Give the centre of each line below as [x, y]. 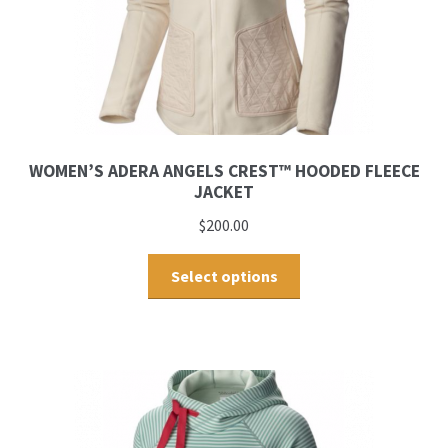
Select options [224, 275]
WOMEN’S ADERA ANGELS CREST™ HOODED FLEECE [224, 171]
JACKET [224, 192]
